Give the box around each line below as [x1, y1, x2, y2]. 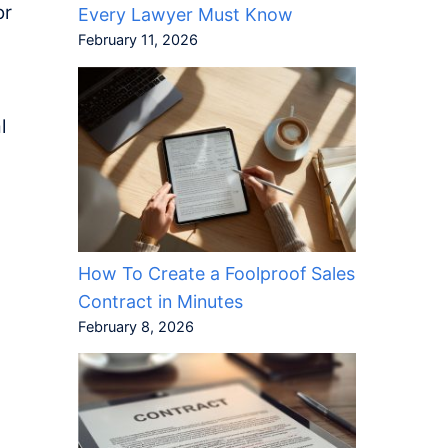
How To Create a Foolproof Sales [77, 263, 355, 285]
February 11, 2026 [77, 31, 198, 50]
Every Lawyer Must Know [77, 4, 293, 26]
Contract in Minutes [77, 291, 243, 313]
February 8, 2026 [77, 318, 194, 337]
